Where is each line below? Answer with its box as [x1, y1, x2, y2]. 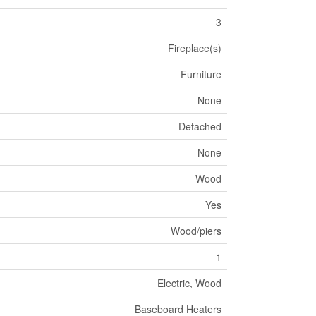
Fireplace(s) [167, 41, 221, 56]
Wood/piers [170, 224, 221, 238]
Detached [178, 119, 221, 134]
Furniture [180, 67, 221, 82]
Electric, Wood [157, 276, 221, 291]
